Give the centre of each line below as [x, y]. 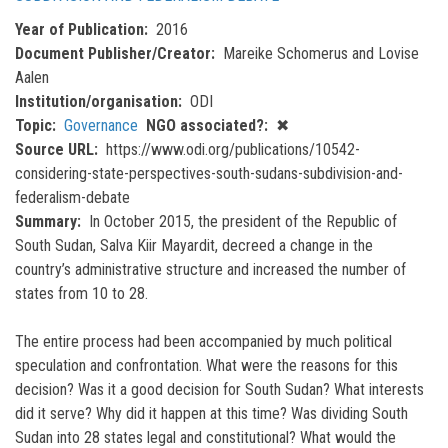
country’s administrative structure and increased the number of [210, 269]
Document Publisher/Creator [113, 53]
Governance [101, 125]
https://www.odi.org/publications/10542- [233, 149]
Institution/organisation [96, 101]
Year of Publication [79, 29]
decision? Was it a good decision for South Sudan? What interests [219, 389]
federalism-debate [72, 197]
